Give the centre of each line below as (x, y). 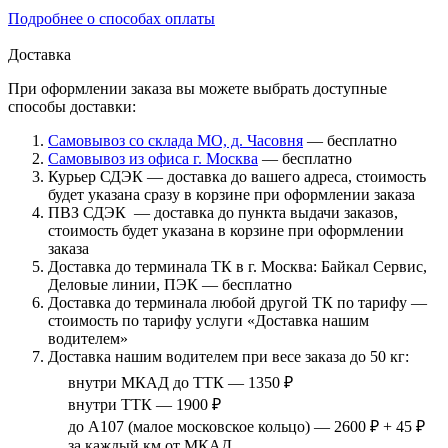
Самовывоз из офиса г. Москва (153, 158)
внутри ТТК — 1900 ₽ (144, 404)
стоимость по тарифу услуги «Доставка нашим (208, 320)
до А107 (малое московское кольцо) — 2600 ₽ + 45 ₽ (246, 426)
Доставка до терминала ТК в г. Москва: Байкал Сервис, (237, 266)
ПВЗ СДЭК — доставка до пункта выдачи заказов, (223, 212)
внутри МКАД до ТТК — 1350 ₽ (180, 382)
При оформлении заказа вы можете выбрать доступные (197, 88)
